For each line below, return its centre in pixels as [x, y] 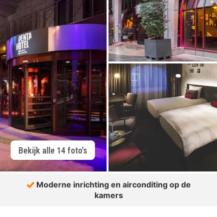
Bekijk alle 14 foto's [53, 150]
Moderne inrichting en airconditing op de [113, 185]
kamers [109, 195]
